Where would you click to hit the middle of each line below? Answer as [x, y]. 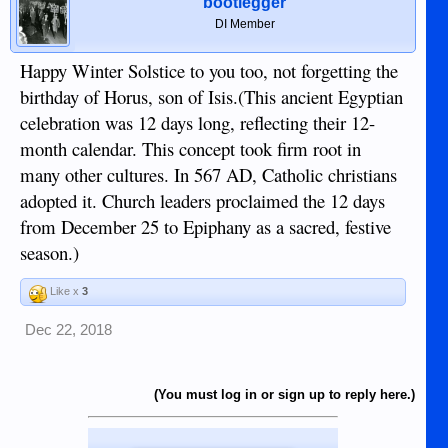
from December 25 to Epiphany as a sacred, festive [205, 226]
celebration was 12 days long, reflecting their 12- [197, 122]
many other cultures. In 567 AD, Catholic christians [208, 174]
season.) [49, 252]
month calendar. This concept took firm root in [190, 148]
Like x [64, 291]
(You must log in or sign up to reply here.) [284, 394]
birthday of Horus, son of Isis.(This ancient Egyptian [211, 96]
